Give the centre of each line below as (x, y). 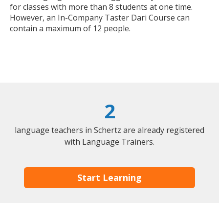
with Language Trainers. (109, 142)
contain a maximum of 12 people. (70, 29)
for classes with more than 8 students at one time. (101, 7)
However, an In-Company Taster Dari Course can (100, 18)
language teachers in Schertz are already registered (109, 130)
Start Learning (109, 178)
